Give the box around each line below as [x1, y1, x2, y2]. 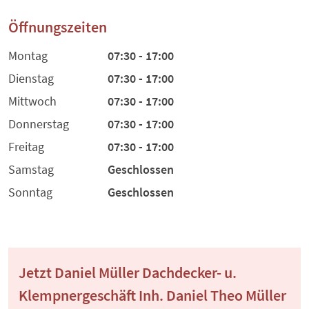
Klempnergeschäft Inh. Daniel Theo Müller [19, 286, 286, 306]
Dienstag [8, 70, 54, 87]
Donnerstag [8, 116, 69, 132]
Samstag [8, 161, 54, 178]
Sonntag [8, 184, 52, 201]
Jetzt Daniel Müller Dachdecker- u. [19, 263, 237, 283]
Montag [8, 48, 48, 64]
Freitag [8, 139, 44, 155]
